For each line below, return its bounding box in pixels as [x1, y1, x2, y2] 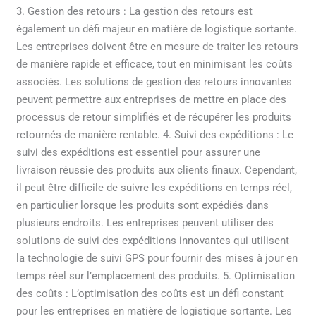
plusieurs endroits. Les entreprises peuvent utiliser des [16, 217, 274, 230]
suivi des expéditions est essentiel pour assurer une [16, 146, 261, 159]
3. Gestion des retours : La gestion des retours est [16, 5, 253, 18]
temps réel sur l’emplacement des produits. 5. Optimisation [16, 269, 296, 283]
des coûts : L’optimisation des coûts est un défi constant [16, 287, 284, 300]
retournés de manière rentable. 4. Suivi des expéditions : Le [16, 128, 294, 142]
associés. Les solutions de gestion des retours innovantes [16, 75, 293, 89]
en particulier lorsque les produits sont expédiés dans [16, 199, 269, 212]
